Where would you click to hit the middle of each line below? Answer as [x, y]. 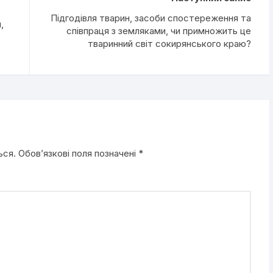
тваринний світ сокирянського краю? [169, 43]
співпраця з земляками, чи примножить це [159, 30]
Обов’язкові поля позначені [78, 153]
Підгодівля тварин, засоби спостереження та [151, 18]
